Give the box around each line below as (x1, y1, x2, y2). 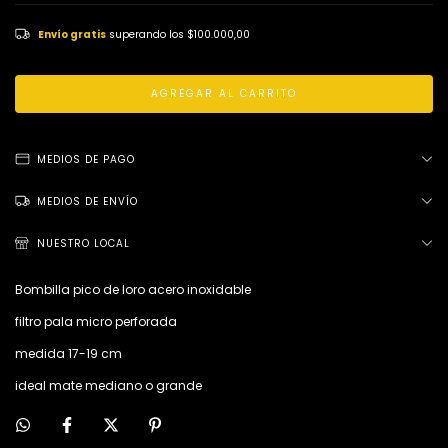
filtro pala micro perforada (15, 313, 177, 331)
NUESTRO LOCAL (37, 236, 130, 252)
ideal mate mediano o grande (15, 377, 202, 395)
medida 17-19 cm (15, 345, 122, 363)
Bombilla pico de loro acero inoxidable (15, 281, 254, 299)
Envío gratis (38, 27, 106, 43)
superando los (109, 27, 187, 43)
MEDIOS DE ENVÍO (37, 194, 138, 210)
